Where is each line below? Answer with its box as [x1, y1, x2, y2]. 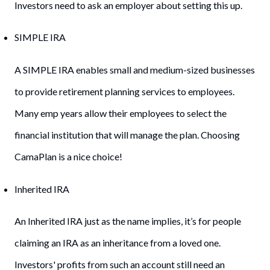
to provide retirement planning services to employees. [14, 86, 234, 98]
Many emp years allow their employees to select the [14, 107, 227, 119]
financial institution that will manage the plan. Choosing [14, 129, 240, 141]
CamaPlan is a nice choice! [14, 151, 122, 163]
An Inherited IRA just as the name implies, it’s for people [14, 215, 241, 227]
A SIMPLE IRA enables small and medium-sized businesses [14, 64, 255, 76]
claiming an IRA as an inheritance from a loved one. [14, 237, 221, 249]
